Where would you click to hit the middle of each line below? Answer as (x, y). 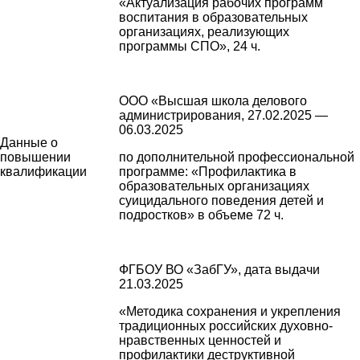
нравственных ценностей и (200, 340)
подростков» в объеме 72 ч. (201, 215)
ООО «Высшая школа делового (213, 100)
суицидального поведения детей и (221, 200)
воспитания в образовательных (213, 17)
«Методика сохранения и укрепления (230, 311)
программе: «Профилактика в (208, 171)
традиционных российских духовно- (226, 325)
